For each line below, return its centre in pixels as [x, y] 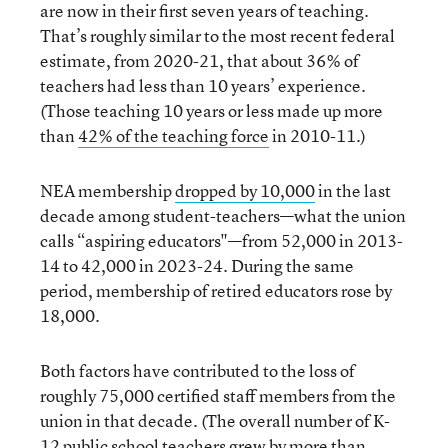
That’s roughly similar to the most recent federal [217, 35]
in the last [353, 190]
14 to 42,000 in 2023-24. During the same [197, 265]
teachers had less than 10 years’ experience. [203, 85]
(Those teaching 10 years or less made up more [211, 110]
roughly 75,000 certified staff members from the [218, 395]
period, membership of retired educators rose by [216, 290]
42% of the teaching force [173, 135]
